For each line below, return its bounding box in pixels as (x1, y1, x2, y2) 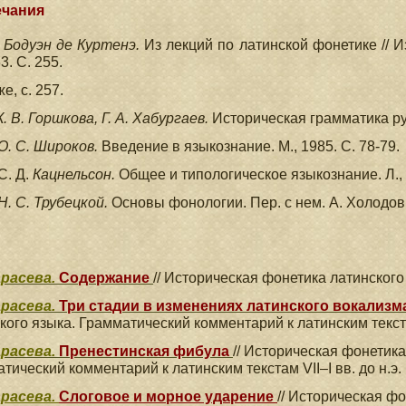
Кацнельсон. (33, 167, 119, 182)
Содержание (59, 270, 150, 285)
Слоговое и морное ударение (59, 389, 277, 404)
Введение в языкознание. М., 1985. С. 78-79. (101, 139, 400, 154)
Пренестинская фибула (59, 343, 229, 359)
